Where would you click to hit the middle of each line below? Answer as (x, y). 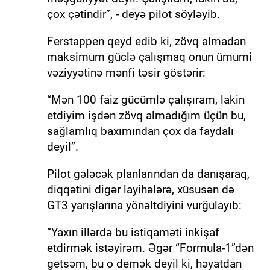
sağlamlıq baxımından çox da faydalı (140, 131)
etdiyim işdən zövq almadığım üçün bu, (146, 115)
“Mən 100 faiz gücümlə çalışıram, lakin (146, 99)
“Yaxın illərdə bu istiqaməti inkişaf (133, 232)
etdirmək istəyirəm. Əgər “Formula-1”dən (150, 248)
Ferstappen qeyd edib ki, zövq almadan (146, 41)
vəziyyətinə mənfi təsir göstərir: (126, 72)
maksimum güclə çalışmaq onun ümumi (149, 57)
